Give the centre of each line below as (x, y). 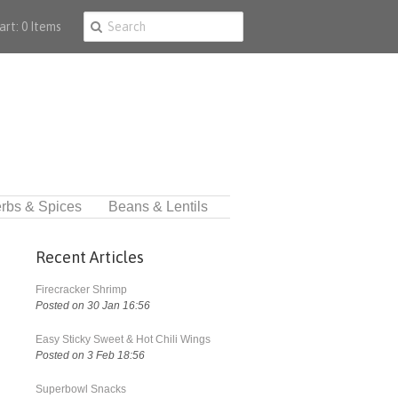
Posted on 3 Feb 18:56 (90, 355)
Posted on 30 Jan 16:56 (93, 306)
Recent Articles (90, 257)
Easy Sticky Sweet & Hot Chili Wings (123, 339)
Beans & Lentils (158, 207)
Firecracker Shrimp (81, 290)
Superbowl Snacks (81, 389)
